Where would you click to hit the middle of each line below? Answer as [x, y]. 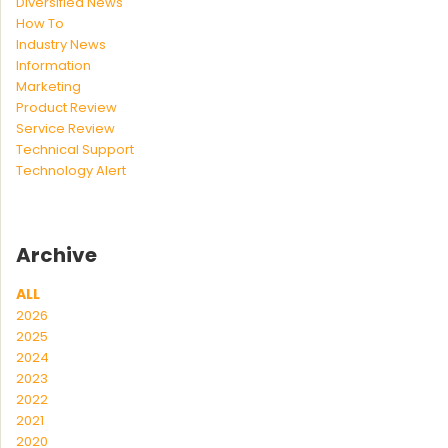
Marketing [48, 86]
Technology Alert [71, 170]
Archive [56, 254]
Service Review [65, 128]
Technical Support [75, 149]
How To [40, 23]
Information [53, 65]
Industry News [61, 44]
